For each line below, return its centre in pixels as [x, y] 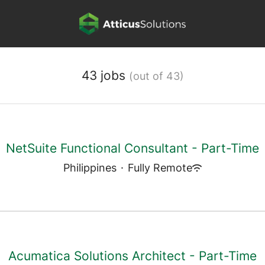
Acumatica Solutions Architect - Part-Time [132, 256]
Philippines [90, 168]
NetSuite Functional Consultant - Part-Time [132, 148]
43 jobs [105, 75]
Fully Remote [160, 168]
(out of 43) [156, 76]
